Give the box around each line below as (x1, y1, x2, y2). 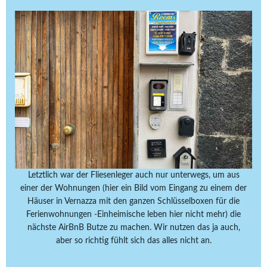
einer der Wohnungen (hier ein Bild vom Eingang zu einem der (20, 184, 247, 193)
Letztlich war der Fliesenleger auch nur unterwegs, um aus (27, 171, 240, 180)
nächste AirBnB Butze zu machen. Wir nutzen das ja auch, (27, 223, 240, 232)
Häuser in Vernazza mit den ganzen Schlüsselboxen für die (27, 197, 240, 206)
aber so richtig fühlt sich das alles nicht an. (55, 237, 212, 246)
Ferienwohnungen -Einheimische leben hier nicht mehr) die (26, 210, 241, 219)
